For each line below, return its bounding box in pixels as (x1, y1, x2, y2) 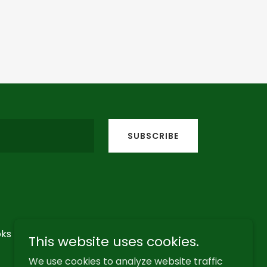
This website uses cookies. (29, 232, 199, 251)
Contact (20, 227, 60, 241)
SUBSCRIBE (128, 129, 179, 142)
